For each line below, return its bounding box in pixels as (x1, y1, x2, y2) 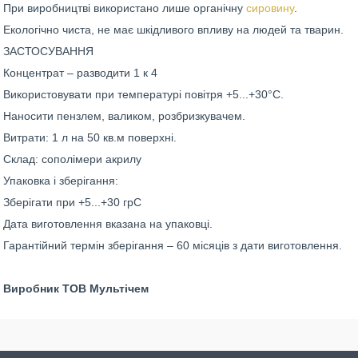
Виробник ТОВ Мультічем (3, 282, 149, 295)
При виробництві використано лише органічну (3, 2, 246, 14)
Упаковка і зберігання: (3, 174, 118, 187)
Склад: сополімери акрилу (3, 153, 141, 165)
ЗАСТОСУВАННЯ (3, 45, 93, 58)
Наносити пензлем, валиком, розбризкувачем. (3, 109, 245, 122)
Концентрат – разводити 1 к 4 (3, 66, 157, 79)
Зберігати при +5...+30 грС (3, 196, 141, 209)
